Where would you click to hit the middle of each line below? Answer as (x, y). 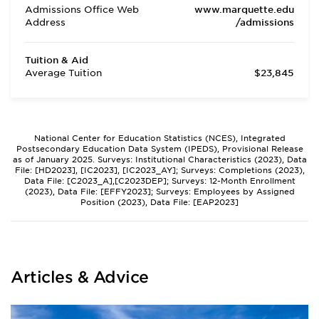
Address (45, 22)
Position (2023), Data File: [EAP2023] (159, 202)
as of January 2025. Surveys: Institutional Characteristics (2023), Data (159, 159)
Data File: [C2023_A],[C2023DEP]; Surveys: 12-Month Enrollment (159, 181)
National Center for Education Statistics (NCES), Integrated (159, 138)
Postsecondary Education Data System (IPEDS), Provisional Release (159, 149)
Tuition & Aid (57, 60)
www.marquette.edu (244, 10)
